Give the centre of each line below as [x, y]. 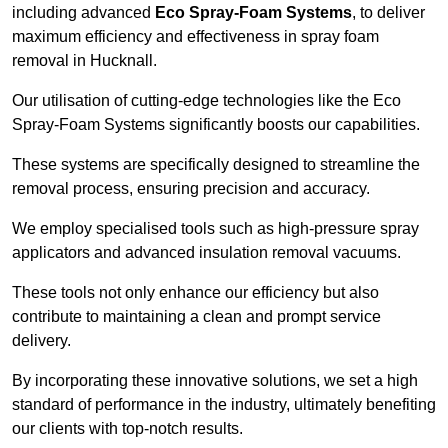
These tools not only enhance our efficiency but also [195, 293]
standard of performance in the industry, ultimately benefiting [224, 405]
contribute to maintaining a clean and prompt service [196, 317]
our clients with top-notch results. [127, 429]
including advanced [83, 13]
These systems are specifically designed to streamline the [216, 165]
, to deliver [388, 13]
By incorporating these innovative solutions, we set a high [215, 381]
